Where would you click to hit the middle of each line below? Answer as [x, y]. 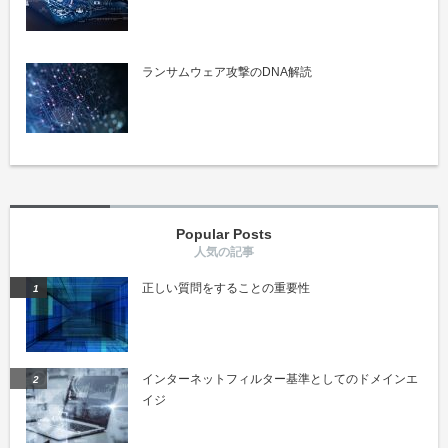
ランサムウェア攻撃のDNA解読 [227, 72]
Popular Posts [224, 234]
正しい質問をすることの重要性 [226, 288]
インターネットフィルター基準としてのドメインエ [280, 379]
